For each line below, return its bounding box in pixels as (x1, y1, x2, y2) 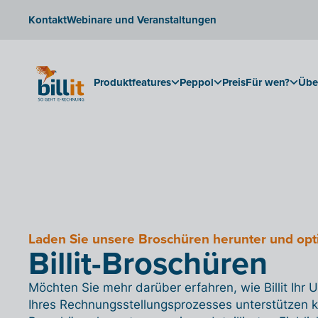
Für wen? (246, 74, 290, 90)
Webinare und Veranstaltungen (67, 11, 216, 28)
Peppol (180, 74, 214, 90)
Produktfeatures (94, 74, 171, 90)
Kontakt (28, 11, 67, 28)
